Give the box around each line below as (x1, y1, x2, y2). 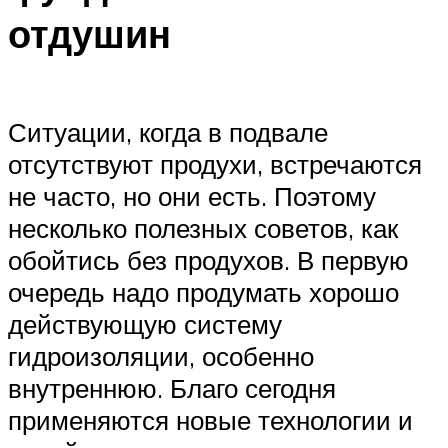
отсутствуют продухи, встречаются (8, 147, 422, 180)
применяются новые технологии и (8, 403, 413, 436)
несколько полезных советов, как (8, 211, 398, 244)
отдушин (8, 9, 171, 59)
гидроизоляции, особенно (8, 339, 314, 372)
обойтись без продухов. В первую (8, 243, 409, 276)
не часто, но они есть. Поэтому (8, 179, 376, 212)
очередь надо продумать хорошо (8, 275, 399, 308)
